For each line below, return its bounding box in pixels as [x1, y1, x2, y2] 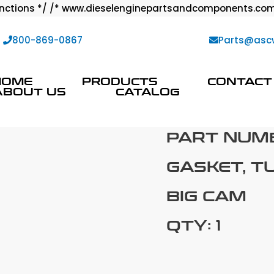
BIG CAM [166, 185, 246, 206]
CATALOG [115, 83, 180, 98]
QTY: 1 [166, 214, 221, 235]
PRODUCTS [81, 73, 158, 88]
